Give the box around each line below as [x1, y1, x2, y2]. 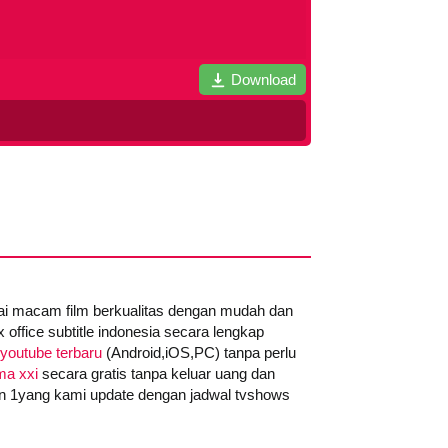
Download [231, 71, 296, 89]
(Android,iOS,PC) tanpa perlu [102, 344, 296, 362]
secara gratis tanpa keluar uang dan [38, 365, 275, 383]
